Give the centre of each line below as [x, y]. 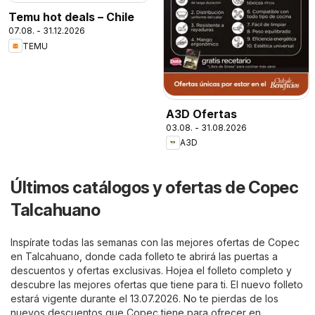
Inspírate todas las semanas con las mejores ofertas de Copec [155, 242]
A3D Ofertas [201, 114]
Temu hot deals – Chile [71, 17]
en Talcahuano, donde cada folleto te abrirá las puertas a [144, 256]
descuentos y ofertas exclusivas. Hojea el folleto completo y [151, 270]
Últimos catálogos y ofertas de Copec [154, 187]
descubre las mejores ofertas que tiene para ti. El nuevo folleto [157, 284]
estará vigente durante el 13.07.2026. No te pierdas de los [144, 298]
